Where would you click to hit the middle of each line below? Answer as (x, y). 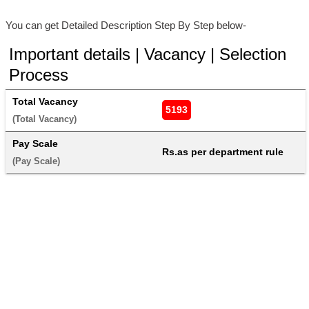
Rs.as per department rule (223, 152)
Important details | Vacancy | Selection (148, 54)
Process (39, 75)
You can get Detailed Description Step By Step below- (126, 26)
